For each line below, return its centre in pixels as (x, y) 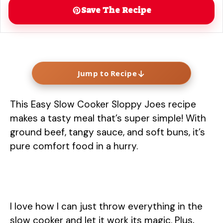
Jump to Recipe (107, 73)
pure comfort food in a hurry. (74, 146)
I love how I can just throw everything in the (106, 206)
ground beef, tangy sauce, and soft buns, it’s (108, 132)
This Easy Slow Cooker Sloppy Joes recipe (103, 104)
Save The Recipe (116, 10)
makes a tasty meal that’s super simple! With (108, 118)
